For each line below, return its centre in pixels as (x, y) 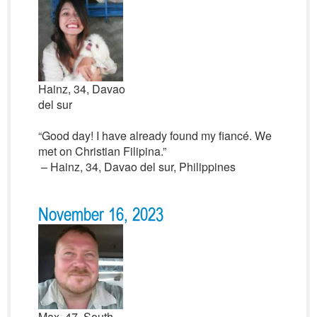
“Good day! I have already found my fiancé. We (155, 136)
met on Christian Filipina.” (102, 151)
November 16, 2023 (100, 215)
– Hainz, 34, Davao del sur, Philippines (137, 167)
